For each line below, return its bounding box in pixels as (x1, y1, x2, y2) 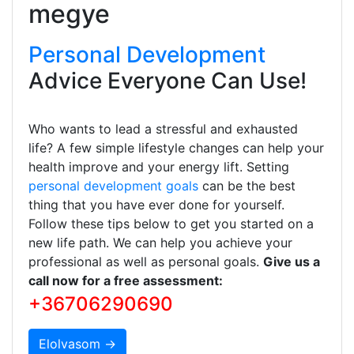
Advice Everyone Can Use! (28, 66, 307, 94)
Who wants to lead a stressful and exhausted (28, 120, 298, 137)
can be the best (198, 177, 296, 194)
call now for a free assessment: (28, 272, 223, 288)
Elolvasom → (39, 335, 116, 352)
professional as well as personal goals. (28, 253, 263, 269)
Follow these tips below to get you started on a (28, 215, 314, 232)
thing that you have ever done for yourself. (28, 196, 284, 213)
